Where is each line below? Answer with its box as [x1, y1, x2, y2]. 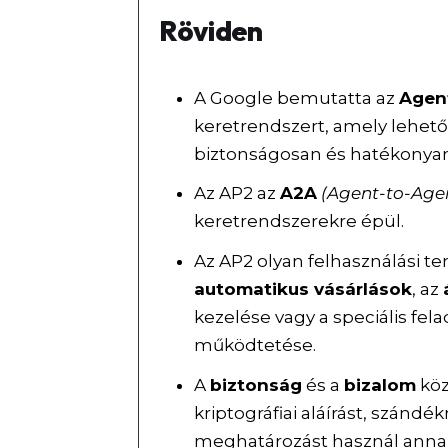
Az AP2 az [194, 183, 281, 204]
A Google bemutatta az [194, 87, 400, 108]
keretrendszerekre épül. [194, 211, 405, 232]
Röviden [159, 13, 263, 49]
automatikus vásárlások [194, 279, 413, 300]
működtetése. [194, 335, 317, 356]
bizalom [344, 375, 417, 396]
